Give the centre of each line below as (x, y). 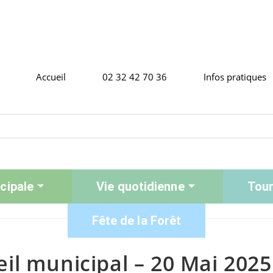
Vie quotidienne (140, 186)
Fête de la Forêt (136, 221)
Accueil (51, 77)
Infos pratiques (235, 77)
